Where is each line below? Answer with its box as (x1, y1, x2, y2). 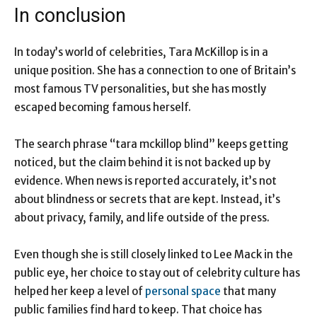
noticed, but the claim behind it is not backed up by (14, 156, 270, 170)
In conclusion (14, 4, 126, 28)
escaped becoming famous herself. (14, 100, 191, 115)
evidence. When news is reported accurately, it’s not (14, 174, 277, 188)
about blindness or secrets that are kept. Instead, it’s (14, 192, 280, 207)
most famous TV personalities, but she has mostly (14, 82, 266, 96)
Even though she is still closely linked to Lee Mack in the (14, 248, 293, 262)
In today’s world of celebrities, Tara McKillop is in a (14, 45, 268, 59)
